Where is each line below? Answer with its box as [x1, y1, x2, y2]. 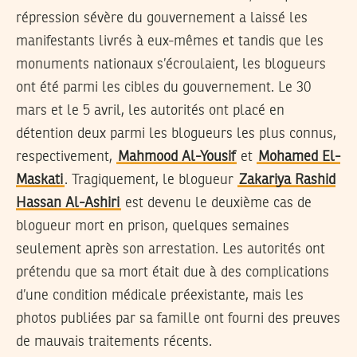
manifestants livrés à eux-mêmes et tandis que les [16, 34, 324, 49]
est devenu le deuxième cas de [121, 196, 312, 211]
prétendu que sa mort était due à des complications [16, 265, 329, 280]
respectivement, [16, 150, 116, 165]
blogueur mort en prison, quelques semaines [16, 219, 289, 234]
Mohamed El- [258, 150, 340, 165]
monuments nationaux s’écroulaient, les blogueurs [16, 57, 326, 73]
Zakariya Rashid [239, 173, 335, 188]
